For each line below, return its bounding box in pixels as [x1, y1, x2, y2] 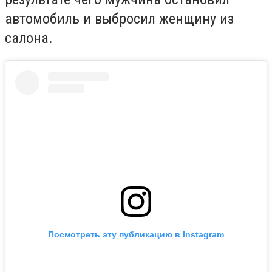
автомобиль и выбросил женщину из [5, 10, 234, 27]
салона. [5, 29, 53, 47]
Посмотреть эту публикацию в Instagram [48, 229, 224, 240]
